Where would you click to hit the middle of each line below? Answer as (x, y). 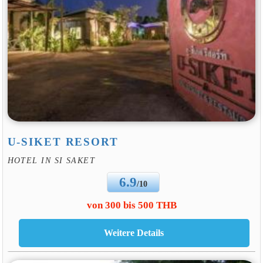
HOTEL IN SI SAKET (51, 160)
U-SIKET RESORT (63, 142)
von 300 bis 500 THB (131, 205)
